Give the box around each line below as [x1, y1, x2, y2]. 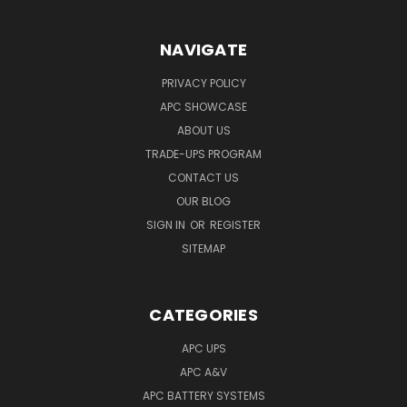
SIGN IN [146, 216, 188, 233]
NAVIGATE [160, 37, 247, 61]
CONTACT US [168, 169, 239, 185]
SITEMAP [182, 240, 225, 256]
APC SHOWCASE [160, 98, 247, 114]
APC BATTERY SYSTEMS [142, 387, 265, 403]
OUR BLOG [176, 193, 231, 209]
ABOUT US [176, 122, 231, 138]
